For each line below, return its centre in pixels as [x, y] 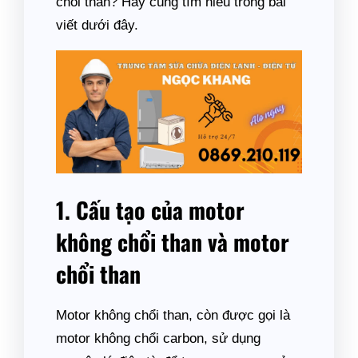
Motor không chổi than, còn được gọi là [173, 315]
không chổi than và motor [173, 242]
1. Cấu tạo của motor [150, 210]
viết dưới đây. [97, 25]
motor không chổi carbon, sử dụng [158, 338]
